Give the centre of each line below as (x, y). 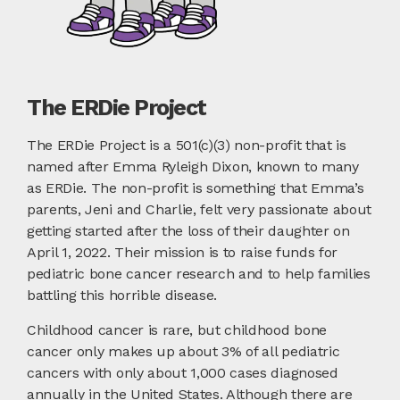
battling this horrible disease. (122, 295)
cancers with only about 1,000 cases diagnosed (183, 372)
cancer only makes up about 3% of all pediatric (183, 351)
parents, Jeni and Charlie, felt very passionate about (200, 209)
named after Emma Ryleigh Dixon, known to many (193, 166)
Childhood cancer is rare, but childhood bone (177, 329)
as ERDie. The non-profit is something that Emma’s (196, 187)
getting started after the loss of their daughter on (188, 230)
